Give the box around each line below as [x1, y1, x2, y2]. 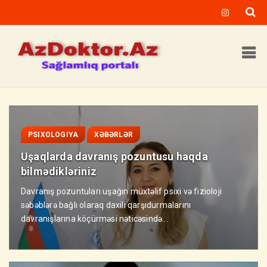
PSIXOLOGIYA [28, 131, 79, 139]
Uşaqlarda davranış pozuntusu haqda [21, 150, 208, 163]
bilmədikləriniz [21, 165, 97, 178]
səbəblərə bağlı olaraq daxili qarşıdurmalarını [21, 200, 191, 210]
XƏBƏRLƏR [94, 131, 133, 139]
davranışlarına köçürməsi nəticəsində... [21, 214, 168, 224]
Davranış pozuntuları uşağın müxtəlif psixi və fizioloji [21, 187, 222, 197]
